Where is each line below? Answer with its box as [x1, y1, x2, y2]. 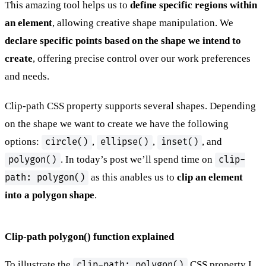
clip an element [177, 171, 243, 183]
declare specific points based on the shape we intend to [5, 34, 241, 46]
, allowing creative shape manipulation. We [52, 17, 233, 28]
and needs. [5, 70, 49, 82]
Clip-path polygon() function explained [5, 230, 174, 242]
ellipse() [100, 136, 149, 148]
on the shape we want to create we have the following [5, 118, 229, 129]
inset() [160, 136, 198, 148]
